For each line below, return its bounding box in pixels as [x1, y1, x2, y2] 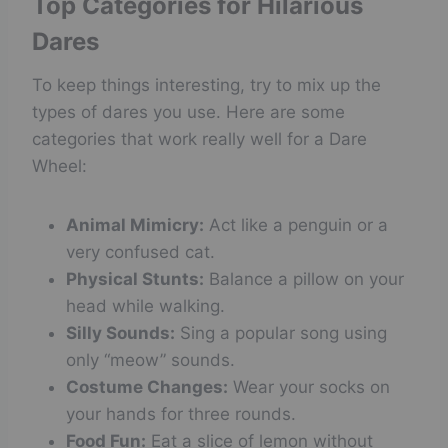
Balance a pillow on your [204, 269, 404, 289]
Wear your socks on [228, 377, 390, 397]
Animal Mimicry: [66, 215, 204, 235]
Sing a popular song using [175, 323, 387, 343]
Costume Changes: [66, 377, 228, 397]
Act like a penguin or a [204, 215, 388, 235]
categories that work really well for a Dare [32, 129, 367, 149]
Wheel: [32, 156, 87, 176]
